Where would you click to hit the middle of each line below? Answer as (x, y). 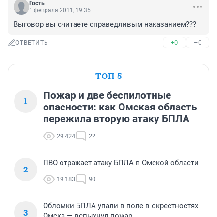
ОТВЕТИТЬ (32, 43)
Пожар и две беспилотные (107, 96)
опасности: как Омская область (120, 107)
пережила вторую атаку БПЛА (116, 119)
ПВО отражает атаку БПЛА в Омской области (121, 163)
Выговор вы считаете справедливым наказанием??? (105, 24)
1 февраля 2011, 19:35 (60, 10)
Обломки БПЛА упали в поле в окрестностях (121, 206)
